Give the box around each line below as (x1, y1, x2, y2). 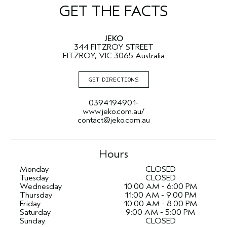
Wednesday (20, 182, 62, 191)
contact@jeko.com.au (77, 116, 150, 125)
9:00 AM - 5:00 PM (126, 208, 195, 217)
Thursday (20, 191, 53, 200)
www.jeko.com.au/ (83, 107, 144, 116)
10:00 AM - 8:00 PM (124, 199, 197, 208)
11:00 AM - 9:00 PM (124, 191, 197, 200)
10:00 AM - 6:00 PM (124, 182, 197, 191)
